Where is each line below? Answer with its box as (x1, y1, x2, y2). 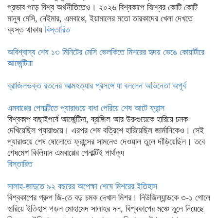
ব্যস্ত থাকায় (7, 25, 45, 35)
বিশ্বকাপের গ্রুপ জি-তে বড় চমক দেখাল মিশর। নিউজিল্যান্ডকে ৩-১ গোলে (7, 193, 210, 202)
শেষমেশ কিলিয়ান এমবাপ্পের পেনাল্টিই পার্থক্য (7, 148, 124, 158)
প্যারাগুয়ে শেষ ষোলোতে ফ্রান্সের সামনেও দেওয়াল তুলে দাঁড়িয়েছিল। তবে (7, 137, 205, 146)
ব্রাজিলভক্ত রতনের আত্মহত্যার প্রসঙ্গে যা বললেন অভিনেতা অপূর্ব (7, 81, 186, 91)
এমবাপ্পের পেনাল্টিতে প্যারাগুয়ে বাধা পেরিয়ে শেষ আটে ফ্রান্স (7, 103, 164, 113)
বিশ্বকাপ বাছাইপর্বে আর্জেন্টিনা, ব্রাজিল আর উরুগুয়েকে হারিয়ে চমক (7, 114, 188, 124)
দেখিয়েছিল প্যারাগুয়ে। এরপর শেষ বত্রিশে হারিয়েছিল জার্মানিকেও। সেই (7, 126, 204, 135)
